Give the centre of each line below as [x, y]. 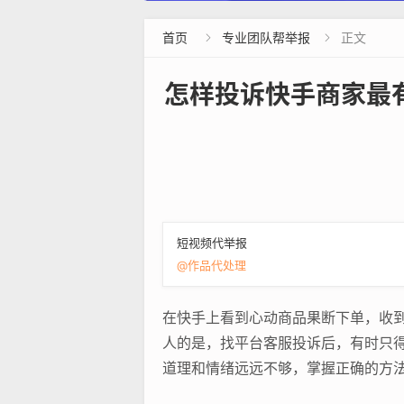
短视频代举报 [212, 243]
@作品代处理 [211, 266]
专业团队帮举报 [266, 38]
